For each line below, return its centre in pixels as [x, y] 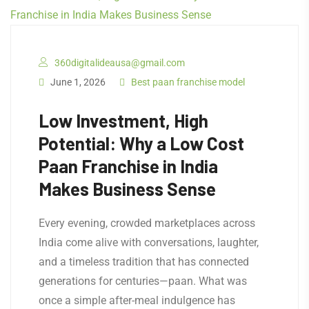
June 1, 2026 [77, 82]
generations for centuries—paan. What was [143, 281]
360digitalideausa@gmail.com [120, 63]
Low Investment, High [123, 121]
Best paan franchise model [188, 82]
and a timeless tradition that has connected [144, 262]
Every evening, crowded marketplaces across [147, 223]
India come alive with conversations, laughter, [149, 243]
